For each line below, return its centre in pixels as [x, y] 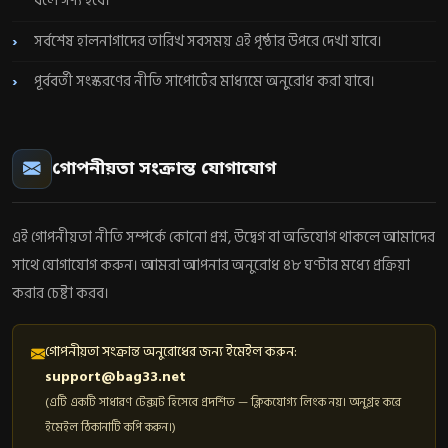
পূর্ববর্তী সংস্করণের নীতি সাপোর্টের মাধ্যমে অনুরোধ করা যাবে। [205, 82]
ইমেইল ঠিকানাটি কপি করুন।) [110, 427]
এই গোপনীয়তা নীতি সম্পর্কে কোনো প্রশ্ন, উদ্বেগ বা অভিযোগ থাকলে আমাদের [223, 238]
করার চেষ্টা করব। [60, 294]
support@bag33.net [115, 377]
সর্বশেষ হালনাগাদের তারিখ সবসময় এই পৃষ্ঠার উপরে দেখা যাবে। [208, 41]
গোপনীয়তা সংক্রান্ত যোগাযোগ [164, 169]
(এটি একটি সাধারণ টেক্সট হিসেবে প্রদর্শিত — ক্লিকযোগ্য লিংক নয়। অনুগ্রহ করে [222, 402]
